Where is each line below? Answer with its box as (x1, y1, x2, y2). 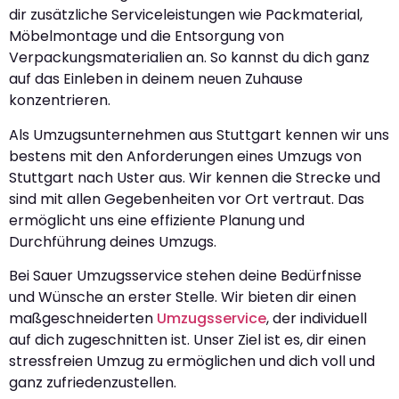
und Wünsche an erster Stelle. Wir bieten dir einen (9, 287, 356, 308)
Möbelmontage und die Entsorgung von (9, 26, 284, 47)
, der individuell (266, 308, 367, 330)
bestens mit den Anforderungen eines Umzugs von (9, 145, 362, 167)
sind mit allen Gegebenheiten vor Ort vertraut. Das (9, 188, 364, 209)
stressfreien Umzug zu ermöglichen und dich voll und (9, 351, 375, 372)
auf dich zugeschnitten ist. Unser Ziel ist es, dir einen (9, 330, 366, 351)
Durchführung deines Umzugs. (9, 231, 216, 252)
